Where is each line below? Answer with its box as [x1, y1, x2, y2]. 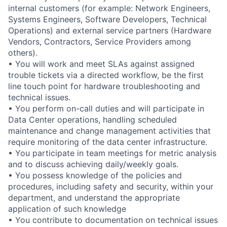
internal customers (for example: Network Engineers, [8, 3, 210, 13]
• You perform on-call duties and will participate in [8, 103, 204, 113]
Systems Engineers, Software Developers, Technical [8, 14, 207, 24]
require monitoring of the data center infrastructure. [8, 136, 207, 147]
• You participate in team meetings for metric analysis [8, 147, 216, 158]
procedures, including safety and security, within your [8, 181, 213, 192]
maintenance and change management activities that [8, 125, 211, 136]
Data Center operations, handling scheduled [8, 114, 177, 125]
